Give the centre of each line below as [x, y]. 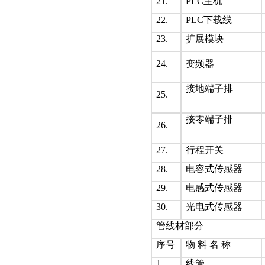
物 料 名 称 [208, 245]
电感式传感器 [214, 188]
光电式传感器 [214, 207]
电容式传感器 [214, 169]
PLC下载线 [209, 20]
